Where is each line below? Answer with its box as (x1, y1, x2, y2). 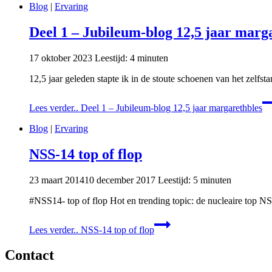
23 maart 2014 (29, 174, 84, 185)
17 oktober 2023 (29, 52, 92, 63)
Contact (5, 247, 54, 263)
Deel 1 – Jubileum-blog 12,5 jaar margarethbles (78, 102, 262, 113)
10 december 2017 (84, 174, 155, 185)
